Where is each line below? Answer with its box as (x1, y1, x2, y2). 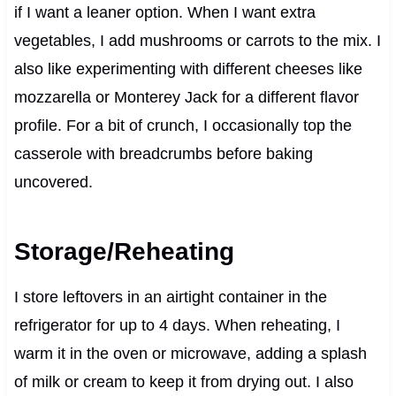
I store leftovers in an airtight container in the (13, 287, 327, 306)
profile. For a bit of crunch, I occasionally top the (13, 116, 352, 134)
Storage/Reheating (13, 237, 234, 265)
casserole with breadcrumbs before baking (13, 144, 313, 163)
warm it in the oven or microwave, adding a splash (13, 344, 367, 362)
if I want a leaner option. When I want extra (13, 3, 316, 21)
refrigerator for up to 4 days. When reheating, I (13, 316, 340, 334)
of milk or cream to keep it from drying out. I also (13, 372, 354, 391)
